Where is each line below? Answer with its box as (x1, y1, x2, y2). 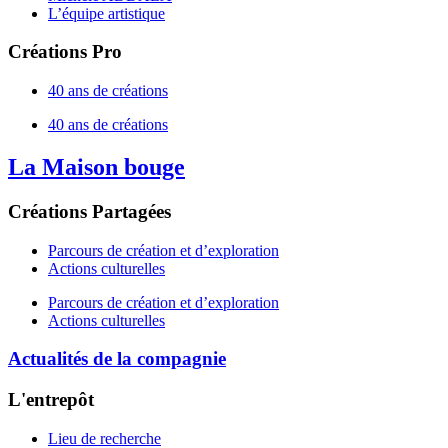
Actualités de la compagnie (8, 348, 226, 370)
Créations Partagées (8, 200, 171, 222)
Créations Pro (8, 41, 122, 63)
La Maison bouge (8, 154, 185, 181)
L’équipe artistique (48, 4, 165, 22)
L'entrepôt (8, 389, 94, 411)
